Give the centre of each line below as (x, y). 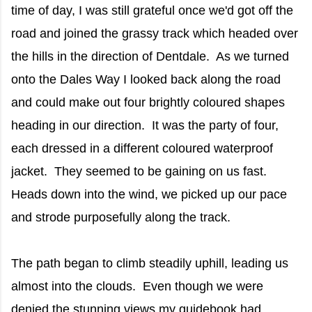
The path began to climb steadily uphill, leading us (150, 263)
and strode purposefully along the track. (121, 217)
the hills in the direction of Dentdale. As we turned (150, 56)
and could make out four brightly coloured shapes (148, 102)
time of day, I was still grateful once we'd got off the (152, 10)
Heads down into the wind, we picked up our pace (149, 194)
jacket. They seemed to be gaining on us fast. (141, 171)
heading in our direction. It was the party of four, (145, 125)
